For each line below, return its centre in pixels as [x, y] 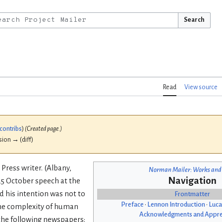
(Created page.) [43, 129]
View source [201, 87]
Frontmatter [192, 194]
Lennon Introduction [176, 205]
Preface [132, 205]
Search [194, 20]
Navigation [192, 181]
